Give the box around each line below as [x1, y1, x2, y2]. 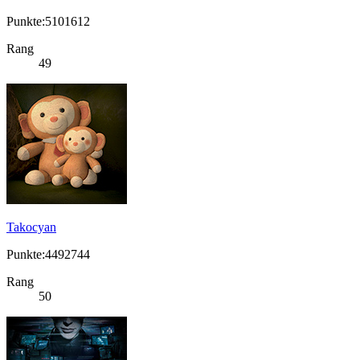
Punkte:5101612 [6, 14, 90, 29]
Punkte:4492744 [6, 247, 90, 262]
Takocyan [6, 220, 56, 235]
